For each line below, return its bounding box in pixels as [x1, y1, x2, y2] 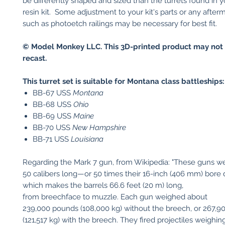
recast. [23, 54, 47, 63]
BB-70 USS [33, 123, 72, 132]
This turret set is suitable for [23, 77, 127, 86]
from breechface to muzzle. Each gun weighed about [23, 192, 207, 201]
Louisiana [71, 135, 103, 144]
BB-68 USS [33, 100, 73, 109]
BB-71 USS [33, 135, 71, 144]
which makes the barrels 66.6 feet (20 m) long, [23, 181, 183, 190]
